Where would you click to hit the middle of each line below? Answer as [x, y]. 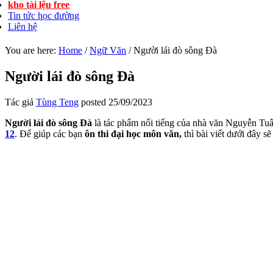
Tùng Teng [57, 102]
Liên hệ [23, 27]
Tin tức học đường [44, 16]
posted [94, 102]
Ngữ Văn [108, 50]
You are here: [32, 50]
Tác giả [20, 102]
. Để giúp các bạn [50, 133]
